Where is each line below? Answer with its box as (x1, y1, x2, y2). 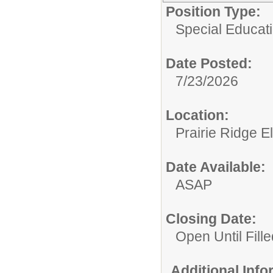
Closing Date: (166, 211, 257, 227)
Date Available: (166, 159, 266, 175)
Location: (166, 107, 229, 124)
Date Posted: (166, 55, 252, 72)
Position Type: (166, 4, 261, 20)
